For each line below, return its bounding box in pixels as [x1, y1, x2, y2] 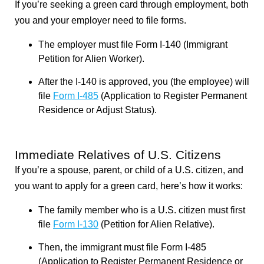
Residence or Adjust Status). [38, 104, 157, 115]
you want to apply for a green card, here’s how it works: [15, 180, 243, 191]
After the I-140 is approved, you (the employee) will [38, 76, 249, 87]
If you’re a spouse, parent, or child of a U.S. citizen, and [15, 164, 243, 175]
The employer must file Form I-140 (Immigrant [38, 39, 227, 49]
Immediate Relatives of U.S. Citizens [15, 147, 221, 161]
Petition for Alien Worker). [38, 53, 144, 64]
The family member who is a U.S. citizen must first [38, 204, 245, 215]
